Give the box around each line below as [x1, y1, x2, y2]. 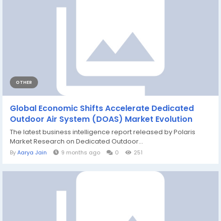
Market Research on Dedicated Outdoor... [10, 137, 143, 146]
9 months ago [61, 148, 100, 156]
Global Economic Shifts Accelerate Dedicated [10, 103, 194, 114]
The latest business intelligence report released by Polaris [10, 127, 195, 137]
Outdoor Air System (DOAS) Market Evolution [10, 113, 192, 125]
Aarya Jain [17, 148, 47, 156]
